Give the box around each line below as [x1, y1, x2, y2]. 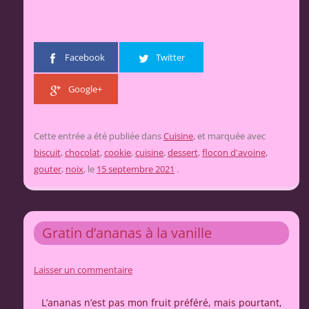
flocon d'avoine [202, 146, 266, 159]
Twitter [156, 51, 186, 64]
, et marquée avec [193, 130, 266, 143]
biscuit [34, 146, 61, 159]
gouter [34, 163, 61, 176]
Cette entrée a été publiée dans [34, 130, 163, 143]
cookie [104, 146, 131, 159]
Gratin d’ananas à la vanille [42, 223, 212, 243]
